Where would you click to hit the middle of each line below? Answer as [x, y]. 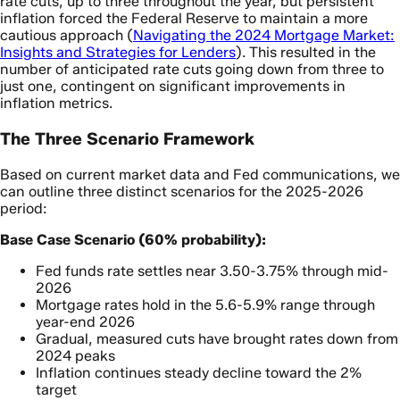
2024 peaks [75, 355]
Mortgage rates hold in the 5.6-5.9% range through [205, 304]
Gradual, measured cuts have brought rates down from [217, 338]
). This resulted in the [306, 53]
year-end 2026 [85, 321]
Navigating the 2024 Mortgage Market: [264, 36]
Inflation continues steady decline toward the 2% [199, 372]
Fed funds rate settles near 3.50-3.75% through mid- [212, 271]
